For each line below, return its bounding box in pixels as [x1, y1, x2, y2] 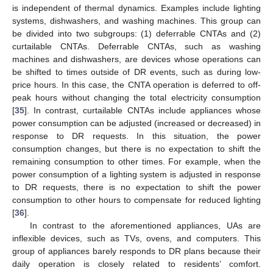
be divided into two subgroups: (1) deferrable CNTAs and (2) [12, 29, 261, 39]
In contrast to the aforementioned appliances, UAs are [29, 221, 261, 231]
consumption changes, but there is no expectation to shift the [12, 144, 261, 154]
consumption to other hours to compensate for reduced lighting [12, 195, 261, 205]
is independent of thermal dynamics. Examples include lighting [12, 3, 261, 13]
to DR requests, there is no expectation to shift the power [12, 182, 261, 193]
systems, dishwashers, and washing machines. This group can [12, 16, 261, 26]
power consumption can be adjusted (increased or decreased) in [12, 118, 261, 129]
